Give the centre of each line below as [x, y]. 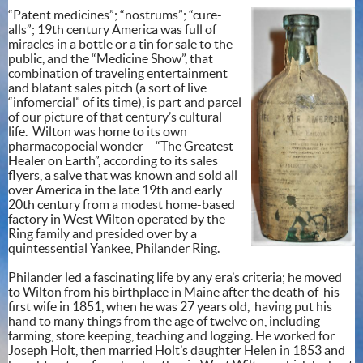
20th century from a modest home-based [122, 204]
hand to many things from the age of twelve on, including [164, 320]
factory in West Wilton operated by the [117, 218]
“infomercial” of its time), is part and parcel [125, 102]
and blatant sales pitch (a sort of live [107, 87]
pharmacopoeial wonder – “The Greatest [121, 145]
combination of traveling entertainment [118, 73]
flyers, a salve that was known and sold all [123, 175]
